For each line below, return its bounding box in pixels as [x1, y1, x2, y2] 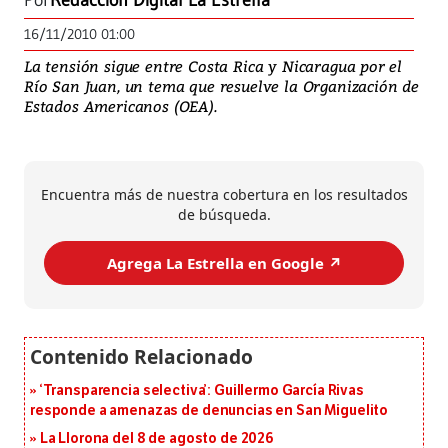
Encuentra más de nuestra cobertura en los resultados [40, 185, 408, 205]
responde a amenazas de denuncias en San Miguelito [30, 402, 389, 420]
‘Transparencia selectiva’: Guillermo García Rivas [39, 382, 364, 400]
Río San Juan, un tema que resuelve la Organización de [24, 76, 419, 97]
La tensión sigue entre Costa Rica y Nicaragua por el [24, 56, 403, 77]
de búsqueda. [177, 205, 271, 225]
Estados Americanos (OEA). [24, 96, 217, 117]
